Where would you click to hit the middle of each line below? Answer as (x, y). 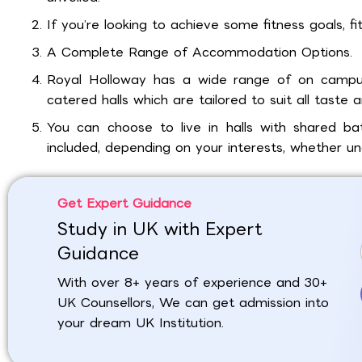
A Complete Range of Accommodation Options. (200, 52)
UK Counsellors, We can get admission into (194, 303)
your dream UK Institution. (141, 323)
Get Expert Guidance (125, 204)
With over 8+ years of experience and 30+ (193, 283)
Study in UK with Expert (160, 229)
